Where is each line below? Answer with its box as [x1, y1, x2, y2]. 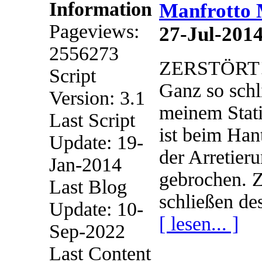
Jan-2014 [49, 154, 122, 175]
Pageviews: [49, 20, 139, 42]
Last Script [49, 109, 135, 131]
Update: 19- [49, 132, 143, 153]
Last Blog [49, 176, 127, 198]
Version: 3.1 [49, 87, 145, 109]
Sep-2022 [49, 220, 125, 242]
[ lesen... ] [159, 212, 239, 235]
